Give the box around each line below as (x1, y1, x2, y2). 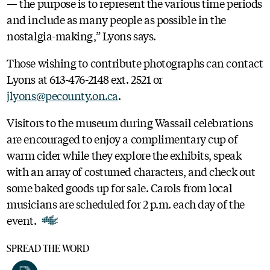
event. (7, 212, 37, 228)
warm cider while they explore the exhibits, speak (7, 146, 242, 163)
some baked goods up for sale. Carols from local (7, 179, 233, 195)
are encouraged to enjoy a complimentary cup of (7, 130, 238, 146)
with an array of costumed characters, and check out (7, 163, 256, 179)
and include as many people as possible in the (7, 11, 226, 27)
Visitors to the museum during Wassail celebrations (7, 114, 253, 130)
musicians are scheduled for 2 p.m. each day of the (7, 195, 245, 212)
